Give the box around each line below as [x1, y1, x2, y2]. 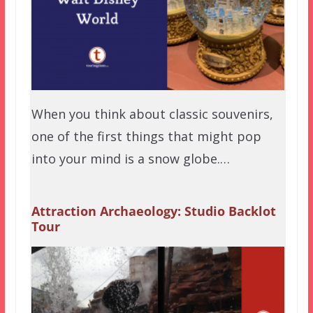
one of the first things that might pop [31, 128, 261, 145]
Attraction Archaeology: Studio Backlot [31, 203, 276, 220]
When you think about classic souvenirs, [31, 105, 273, 123]
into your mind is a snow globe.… [31, 150, 230, 168]
